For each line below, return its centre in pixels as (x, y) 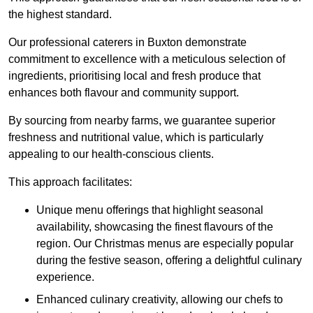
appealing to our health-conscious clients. (111, 154)
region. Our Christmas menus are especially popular (165, 244)
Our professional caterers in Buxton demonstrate (128, 43)
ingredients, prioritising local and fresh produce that (134, 76)
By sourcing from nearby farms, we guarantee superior (142, 121)
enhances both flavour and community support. (124, 93)
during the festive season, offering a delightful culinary (169, 261)
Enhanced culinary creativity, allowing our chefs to (160, 300)
